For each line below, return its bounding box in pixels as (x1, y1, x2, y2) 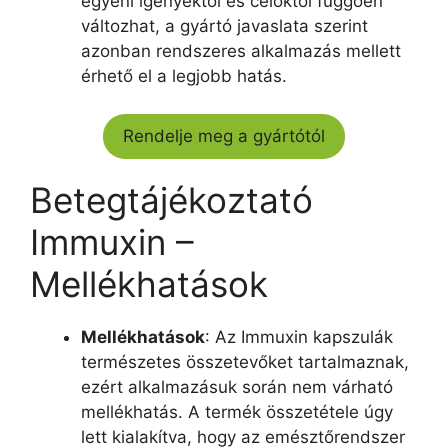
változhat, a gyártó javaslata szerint (81, 15, 368, 36)
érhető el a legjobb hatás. (81, 65, 287, 86)
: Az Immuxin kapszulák (205, 327, 393, 347)
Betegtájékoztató (30, 179, 313, 221)
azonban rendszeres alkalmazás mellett (81, 40, 401, 61)
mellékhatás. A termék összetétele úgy (81, 402, 393, 422)
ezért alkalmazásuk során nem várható (81, 377, 393, 397)
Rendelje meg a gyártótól (123, 126, 325, 146)
